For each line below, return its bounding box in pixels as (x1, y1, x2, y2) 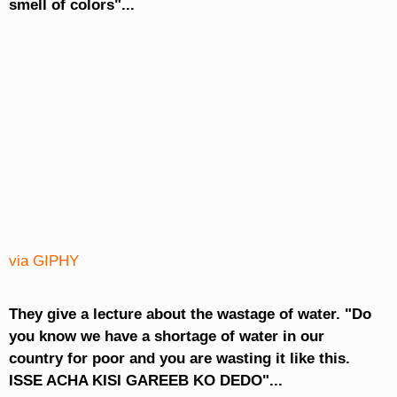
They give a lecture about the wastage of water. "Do (8, 306, 371, 323)
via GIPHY (8, 253, 79, 270)
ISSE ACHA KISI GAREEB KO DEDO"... (8, 372, 283, 390)
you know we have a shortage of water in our (8, 328, 324, 346)
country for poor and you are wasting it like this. (8, 350, 350, 368)
